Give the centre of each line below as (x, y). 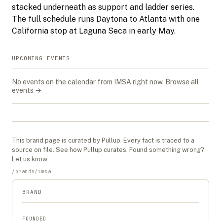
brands (25, 171)
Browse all (182, 82)
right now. (147, 82)
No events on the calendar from (63, 82)
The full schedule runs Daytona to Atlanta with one (106, 19)
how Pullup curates (98, 150)
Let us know (29, 159)
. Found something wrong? (165, 150)
